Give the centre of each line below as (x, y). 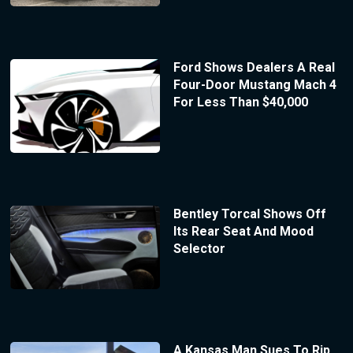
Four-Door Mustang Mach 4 (255, 85)
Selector (199, 248)
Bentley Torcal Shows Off (249, 214)
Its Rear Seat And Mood (243, 231)
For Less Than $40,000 (240, 102)
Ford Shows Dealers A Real (254, 67)
